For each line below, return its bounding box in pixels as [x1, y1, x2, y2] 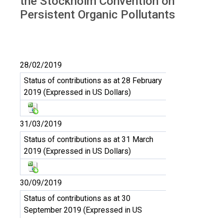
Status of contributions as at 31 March [24, 135, 153, 144]
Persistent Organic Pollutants [20, 8, 175, 21]
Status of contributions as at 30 [24, 194, 130, 203]
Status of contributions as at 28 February [24, 76, 162, 85]
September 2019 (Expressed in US [24, 205, 142, 215]
